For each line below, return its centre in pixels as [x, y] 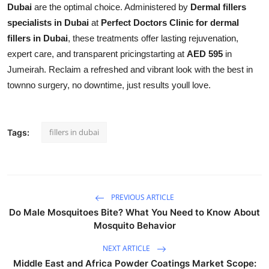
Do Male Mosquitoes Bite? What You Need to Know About [134, 212]
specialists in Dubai [48, 22]
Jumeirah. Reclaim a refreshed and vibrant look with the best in [130, 69]
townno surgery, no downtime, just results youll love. [109, 85]
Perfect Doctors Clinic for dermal [170, 22]
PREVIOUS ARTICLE [142, 197]
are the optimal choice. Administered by [111, 7]
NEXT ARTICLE [127, 248]
